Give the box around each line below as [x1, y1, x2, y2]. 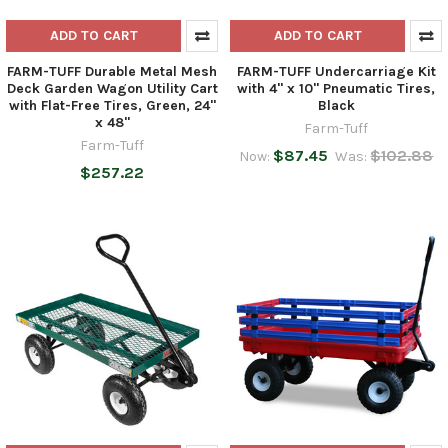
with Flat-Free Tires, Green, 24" [8, 96, 216, 114]
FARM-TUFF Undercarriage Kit [236, 62, 436, 80]
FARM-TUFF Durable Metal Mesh [7, 62, 217, 80]
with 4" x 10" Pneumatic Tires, [237, 79, 435, 97]
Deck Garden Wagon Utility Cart [6, 79, 218, 97]
